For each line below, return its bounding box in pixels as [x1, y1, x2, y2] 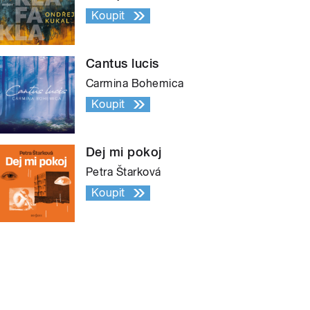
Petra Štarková [86, 165, 161, 179]
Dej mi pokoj [86, 144, 162, 159]
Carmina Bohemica [86, 76, 184, 90]
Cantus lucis [86, 55, 159, 71]
